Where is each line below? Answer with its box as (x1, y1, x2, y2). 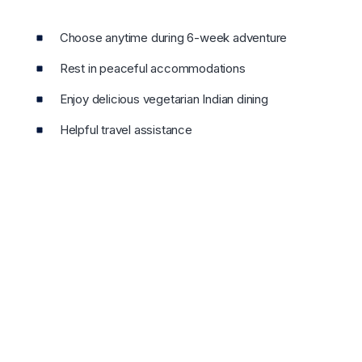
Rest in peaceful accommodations (59, 61, 246, 77)
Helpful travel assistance (59, 122, 192, 138)
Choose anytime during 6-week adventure (59, 30, 288, 46)
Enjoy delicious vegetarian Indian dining (59, 91, 268, 107)
